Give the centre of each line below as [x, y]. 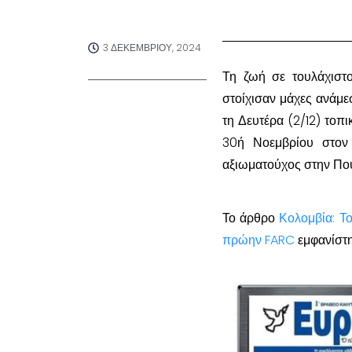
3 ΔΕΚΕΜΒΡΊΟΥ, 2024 [152, 48]
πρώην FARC [258, 240]
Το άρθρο [251, 218]
